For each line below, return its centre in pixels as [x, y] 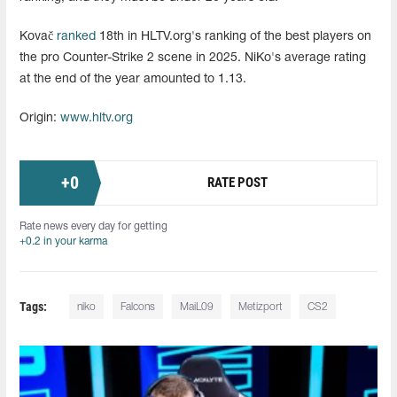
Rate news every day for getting [93, 226]
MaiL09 [197, 307]
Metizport [261, 307]
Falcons [138, 307]
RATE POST [237, 183]
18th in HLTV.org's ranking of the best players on [234, 36]
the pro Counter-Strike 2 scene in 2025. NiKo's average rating [193, 58]
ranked [76, 36]
